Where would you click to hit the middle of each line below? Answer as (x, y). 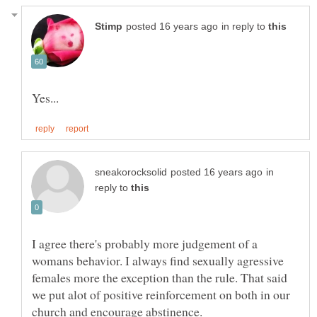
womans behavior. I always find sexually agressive (158, 261)
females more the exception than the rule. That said (160, 278)
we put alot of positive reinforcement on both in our (161, 295)
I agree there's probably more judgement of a (145, 244)
